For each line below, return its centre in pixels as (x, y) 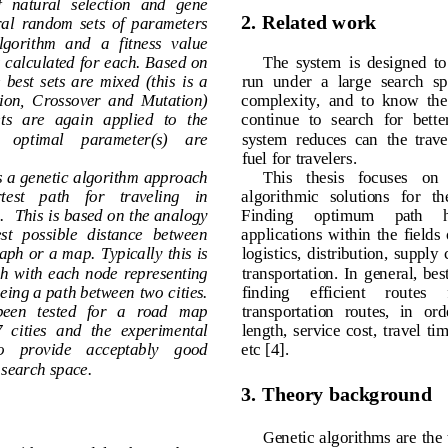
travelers (328, 156)
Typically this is (161, 252)
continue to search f (322, 118)
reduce (321, 137)
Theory (293, 393)
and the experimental (141, 329)
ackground (386, 393)
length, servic (294, 329)
